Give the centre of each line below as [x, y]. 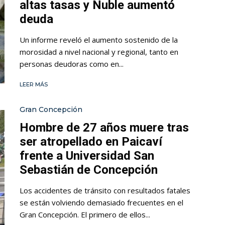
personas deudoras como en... [72, 64]
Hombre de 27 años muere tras [104, 128]
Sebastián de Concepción [89, 170]
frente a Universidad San [87, 156]
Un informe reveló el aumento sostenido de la [99, 40]
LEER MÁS [34, 85]
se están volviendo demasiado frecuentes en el [101, 203]
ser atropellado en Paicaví [91, 142]
